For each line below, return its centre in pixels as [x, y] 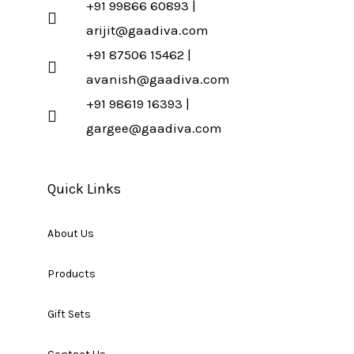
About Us [71, 234]
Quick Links [84, 188]
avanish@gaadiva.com [158, 79]
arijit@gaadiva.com [147, 30]
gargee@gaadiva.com [154, 128]
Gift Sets [69, 314]
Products [72, 274]
